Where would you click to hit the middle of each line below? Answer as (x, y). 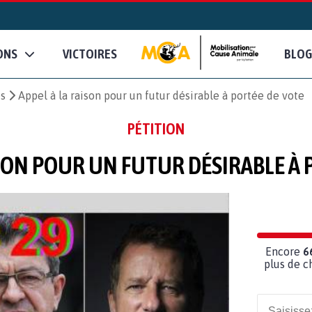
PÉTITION (156, 128)
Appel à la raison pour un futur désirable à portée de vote (161, 95)
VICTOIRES (90, 54)
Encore (284, 251)
